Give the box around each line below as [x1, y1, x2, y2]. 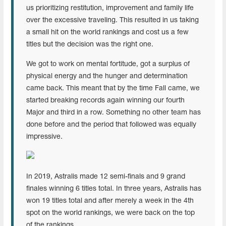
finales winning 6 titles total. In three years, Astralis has [26, 185, 201, 192]
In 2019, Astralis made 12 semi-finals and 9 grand [26, 173, 185, 180]
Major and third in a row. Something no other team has [26, 109, 201, 116]
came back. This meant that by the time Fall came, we [26, 85, 200, 92]
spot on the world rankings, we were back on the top [26, 209, 195, 216]
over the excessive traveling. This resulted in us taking [26, 17, 199, 24]
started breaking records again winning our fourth [26, 97, 185, 104]
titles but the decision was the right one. [26, 41, 153, 48]
